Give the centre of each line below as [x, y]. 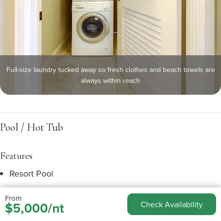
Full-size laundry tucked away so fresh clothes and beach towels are [110, 70]
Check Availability [172, 204]
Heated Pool [33, 192]
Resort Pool [31, 173]
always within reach [110, 80]
